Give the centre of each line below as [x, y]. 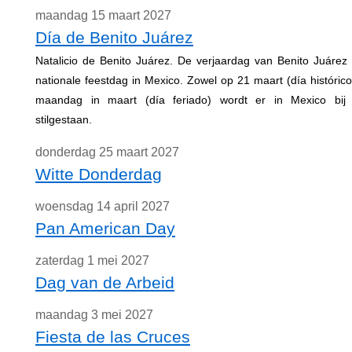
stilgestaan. [64, 119]
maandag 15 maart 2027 [103, 15]
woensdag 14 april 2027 [103, 206]
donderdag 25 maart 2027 [107, 152]
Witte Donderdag [99, 174]
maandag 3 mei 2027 [94, 315]
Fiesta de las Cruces [113, 337]
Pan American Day [105, 228]
